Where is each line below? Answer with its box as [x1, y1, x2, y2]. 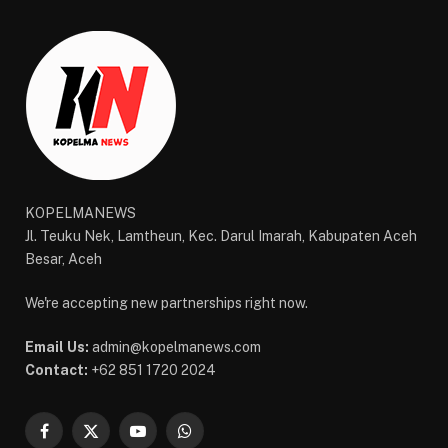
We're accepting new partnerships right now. [25, 295, 308, 312]
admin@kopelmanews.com [89, 339, 261, 356]
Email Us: [25, 339, 89, 356]
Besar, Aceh [25, 251, 102, 268]
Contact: [25, 362, 88, 379]
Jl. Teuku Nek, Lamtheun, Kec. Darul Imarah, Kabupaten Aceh [25, 228, 417, 245]
